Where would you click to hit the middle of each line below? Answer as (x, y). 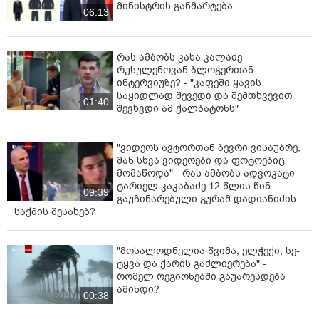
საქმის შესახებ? (55, 211)
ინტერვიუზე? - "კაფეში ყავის (189, 83)
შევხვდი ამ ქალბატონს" (178, 108)
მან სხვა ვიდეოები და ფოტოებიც (201, 160)
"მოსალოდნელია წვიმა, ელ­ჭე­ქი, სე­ (208, 251)
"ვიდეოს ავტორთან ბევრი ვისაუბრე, (209, 147)
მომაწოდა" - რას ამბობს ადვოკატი (206, 173)
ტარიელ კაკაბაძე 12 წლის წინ (194, 186)
